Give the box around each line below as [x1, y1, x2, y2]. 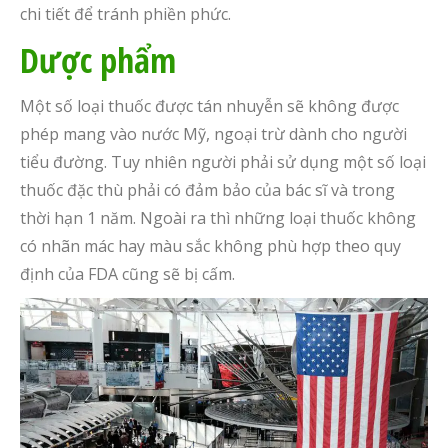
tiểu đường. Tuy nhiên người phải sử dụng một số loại [20, 150, 426, 173]
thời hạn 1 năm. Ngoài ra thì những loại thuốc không [20, 206, 416, 229]
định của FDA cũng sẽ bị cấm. [20, 262, 235, 285]
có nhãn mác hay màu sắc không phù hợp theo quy [20, 234, 401, 257]
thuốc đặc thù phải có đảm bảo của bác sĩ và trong [20, 178, 395, 201]
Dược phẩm [20, 36, 176, 83]
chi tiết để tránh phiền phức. [20, 2, 231, 25]
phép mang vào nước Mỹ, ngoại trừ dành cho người [20, 122, 407, 145]
